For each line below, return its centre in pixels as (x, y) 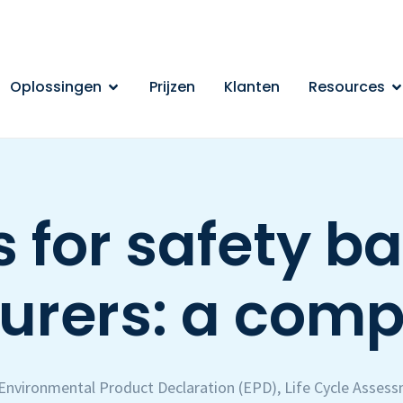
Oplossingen (56, 86)
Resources (347, 86)
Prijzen (173, 86)
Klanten (252, 86)
